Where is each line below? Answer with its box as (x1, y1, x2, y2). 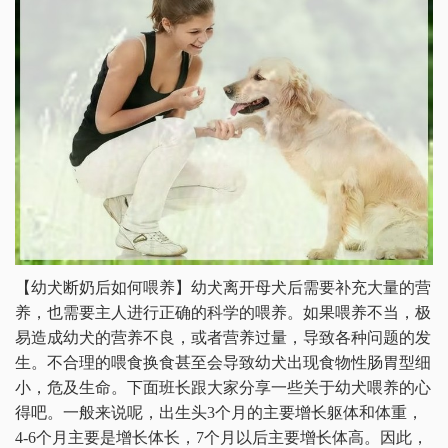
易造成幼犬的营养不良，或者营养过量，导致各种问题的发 (15, 328, 431, 346)
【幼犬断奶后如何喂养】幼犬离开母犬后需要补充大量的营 (15, 278, 431, 296)
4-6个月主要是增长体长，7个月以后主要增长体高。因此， (15, 428, 428, 446)
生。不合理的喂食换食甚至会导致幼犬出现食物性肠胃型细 (15, 353, 431, 371)
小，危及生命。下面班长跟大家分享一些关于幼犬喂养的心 (15, 378, 431, 396)
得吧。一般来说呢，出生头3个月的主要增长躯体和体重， (15, 403, 423, 421)
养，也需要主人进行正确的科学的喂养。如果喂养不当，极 (15, 303, 431, 321)
